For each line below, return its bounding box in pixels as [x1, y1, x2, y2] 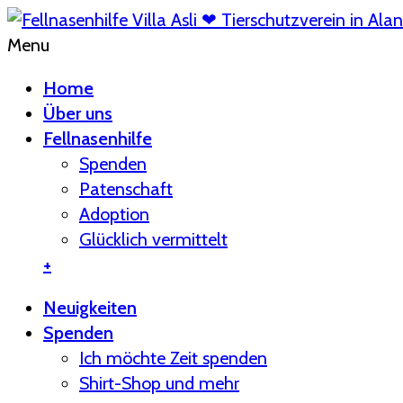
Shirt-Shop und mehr [79, 372, 239, 394]
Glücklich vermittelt [79, 228, 228, 250]
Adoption [79, 203, 149, 225]
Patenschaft [79, 178, 173, 200]
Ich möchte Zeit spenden [79, 347, 267, 369]
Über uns [43, 103, 112, 124]
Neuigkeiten [43, 297, 137, 318]
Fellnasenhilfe [43, 128, 152, 149]
